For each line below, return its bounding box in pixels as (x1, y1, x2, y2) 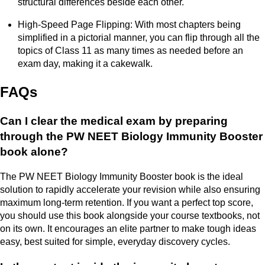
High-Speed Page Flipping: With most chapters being (18, 19, 241, 30)
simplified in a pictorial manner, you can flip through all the (18, 32, 260, 43)
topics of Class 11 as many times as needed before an (18, 45, 243, 56)
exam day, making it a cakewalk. (18, 58, 153, 69)
